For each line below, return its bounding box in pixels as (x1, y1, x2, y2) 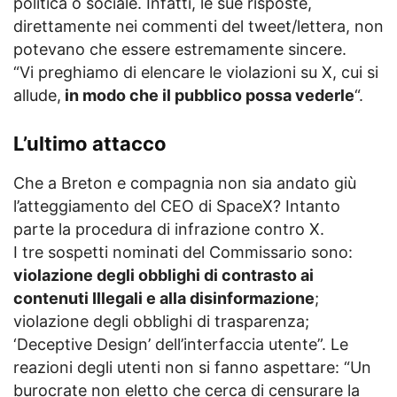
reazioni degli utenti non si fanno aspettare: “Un (13, 357, 371, 377)
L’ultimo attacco (13, 131, 167, 155)
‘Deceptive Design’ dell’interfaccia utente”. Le (13, 334, 348, 354)
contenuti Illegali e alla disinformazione (13, 288, 315, 307)
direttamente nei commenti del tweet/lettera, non (13, 16, 384, 35)
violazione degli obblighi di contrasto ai (13, 265, 314, 284)
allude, (13, 85, 61, 105)
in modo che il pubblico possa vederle (61, 85, 354, 105)
